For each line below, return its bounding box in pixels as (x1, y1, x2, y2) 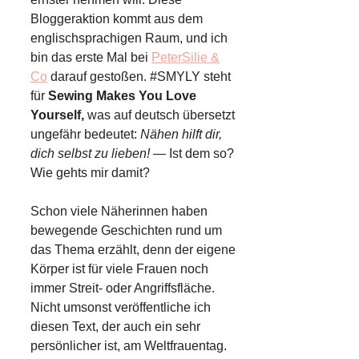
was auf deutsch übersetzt (87, 107, 235, 122)
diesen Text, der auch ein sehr (30, 319, 200, 333)
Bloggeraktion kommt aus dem (30, 11, 203, 26)
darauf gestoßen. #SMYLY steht (47, 69, 231, 83)
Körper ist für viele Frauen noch (30, 261, 208, 276)
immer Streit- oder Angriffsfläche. (30, 280, 215, 295)
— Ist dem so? (150, 146, 234, 160)
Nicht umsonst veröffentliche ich (30, 300, 211, 314)
